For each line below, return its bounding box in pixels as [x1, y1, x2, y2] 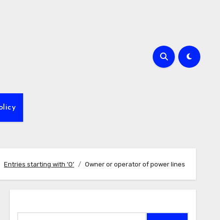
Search [16, 200, 51, 210]
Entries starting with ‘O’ [4, 160, 74, 168]
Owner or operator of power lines [85, 160, 185, 168]
